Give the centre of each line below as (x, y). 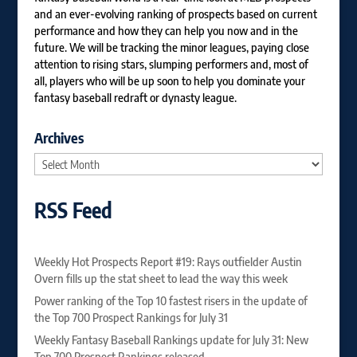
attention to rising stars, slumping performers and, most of (171, 64)
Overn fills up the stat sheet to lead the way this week (161, 279)
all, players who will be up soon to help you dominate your (169, 81)
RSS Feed (73, 210)
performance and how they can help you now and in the (166, 31)
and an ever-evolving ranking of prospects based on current (175, 14)
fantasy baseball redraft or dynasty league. (135, 98)
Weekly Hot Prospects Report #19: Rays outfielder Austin (168, 262)
